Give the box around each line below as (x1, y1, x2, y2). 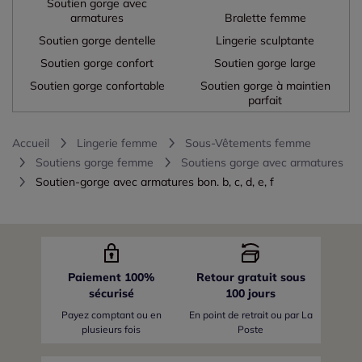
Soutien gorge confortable (29, 78, 165, 93)
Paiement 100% (68, 269, 155, 284)
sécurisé (88, 285, 134, 301)
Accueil (12, 135, 49, 150)
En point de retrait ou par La (188, 308, 313, 321)
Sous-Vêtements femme (185, 135, 311, 150)
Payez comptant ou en (61, 308, 162, 321)
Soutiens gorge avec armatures (181, 154, 343, 170)
